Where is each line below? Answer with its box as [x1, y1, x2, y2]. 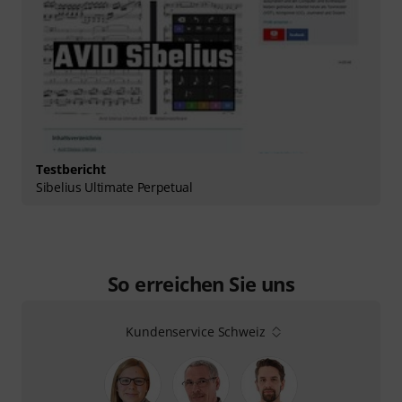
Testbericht [36, 160, 106, 178]
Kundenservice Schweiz [126, 322, 266, 340]
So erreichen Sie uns [108, 269, 294, 297]
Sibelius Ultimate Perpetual [36, 178, 193, 196]
